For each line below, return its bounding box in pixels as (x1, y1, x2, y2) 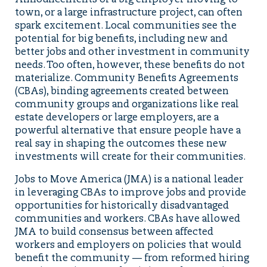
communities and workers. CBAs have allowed (14, 215, 240, 225)
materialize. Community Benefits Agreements (14, 74, 238, 84)
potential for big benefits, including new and (14, 35, 228, 45)
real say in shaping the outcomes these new (14, 139, 227, 150)
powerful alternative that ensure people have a (14, 126, 241, 136)
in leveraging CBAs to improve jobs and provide (14, 188, 246, 198)
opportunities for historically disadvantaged (14, 201, 229, 212)
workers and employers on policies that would (14, 241, 241, 251)
